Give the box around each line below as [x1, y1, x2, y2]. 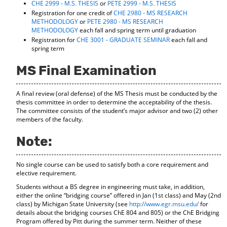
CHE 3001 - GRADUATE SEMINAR [77, 35, 170, 44]
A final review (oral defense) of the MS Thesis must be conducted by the [16, 89, 217, 98]
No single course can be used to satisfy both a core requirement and [16, 160, 208, 169]
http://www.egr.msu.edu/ [129, 200, 199, 208]
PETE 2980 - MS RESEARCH [87, 17, 163, 26]
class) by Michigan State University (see [16, 200, 129, 208]
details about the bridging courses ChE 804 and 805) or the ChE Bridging [16, 208, 219, 217]
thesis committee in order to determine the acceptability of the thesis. [16, 98, 213, 106]
